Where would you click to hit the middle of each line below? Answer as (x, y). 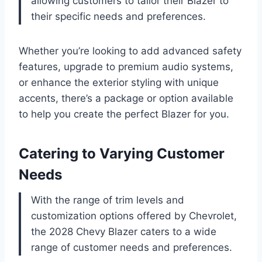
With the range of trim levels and (108, 200)
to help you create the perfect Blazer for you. (124, 114)
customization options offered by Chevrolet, (134, 216)
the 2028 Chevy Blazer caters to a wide (124, 232)
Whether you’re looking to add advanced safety (130, 51)
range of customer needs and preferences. (132, 248)
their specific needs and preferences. (118, 17)
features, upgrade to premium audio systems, (126, 67)
